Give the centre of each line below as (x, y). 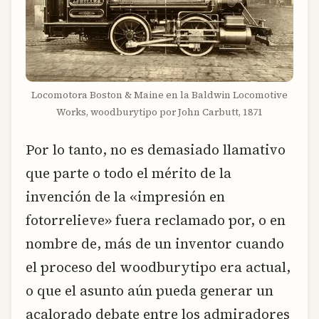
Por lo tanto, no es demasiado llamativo (156, 149)
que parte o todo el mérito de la (129, 173)
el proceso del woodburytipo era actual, (158, 267)
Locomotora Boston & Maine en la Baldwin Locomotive (159, 95)
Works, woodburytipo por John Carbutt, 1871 (159, 112)
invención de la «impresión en (125, 196)
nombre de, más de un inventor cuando (155, 243)
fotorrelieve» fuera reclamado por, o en (156, 220)
